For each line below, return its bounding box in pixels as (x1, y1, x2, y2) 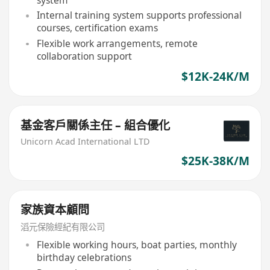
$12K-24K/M (181, 68, 250, 84)
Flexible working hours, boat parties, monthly (36, 238, 237, 252)
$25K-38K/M (181, 153, 250, 169)
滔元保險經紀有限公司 (20, 221, 105, 233)
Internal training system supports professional (36, 8, 242, 22)
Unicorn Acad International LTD (20, 136, 150, 148)
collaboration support (36, 49, 132, 63)
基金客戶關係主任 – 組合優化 (20, 117, 171, 133)
